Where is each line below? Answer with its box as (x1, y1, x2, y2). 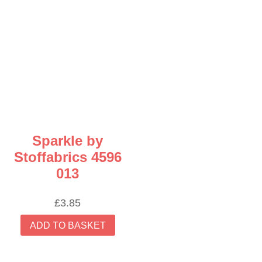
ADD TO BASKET (29, 220, 106, 230)
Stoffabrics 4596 (13, 149, 122, 166)
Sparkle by (32, 133, 104, 149)
